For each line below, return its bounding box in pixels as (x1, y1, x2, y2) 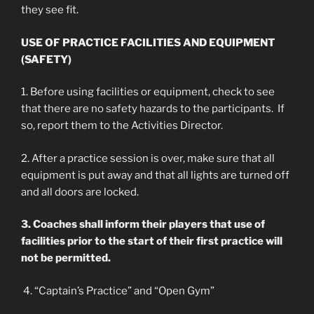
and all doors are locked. (21, 185, 139, 198)
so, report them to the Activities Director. (21, 119, 223, 132)
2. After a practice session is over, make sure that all (21, 151, 275, 165)
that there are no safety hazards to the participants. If (21, 102, 285, 115)
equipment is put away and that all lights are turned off (21, 168, 289, 182)
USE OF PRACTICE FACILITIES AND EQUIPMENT (21, 36, 275, 49)
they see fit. (21, 4, 78, 16)
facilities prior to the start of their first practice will (21, 235, 282, 247)
